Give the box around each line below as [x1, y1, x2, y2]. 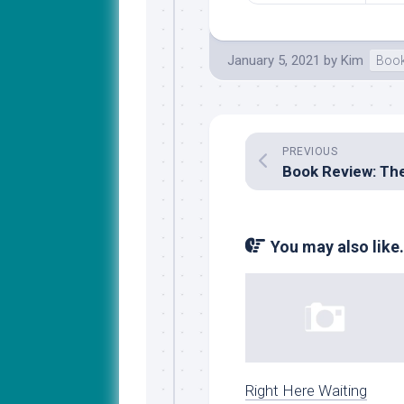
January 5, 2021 [227, 52, 320, 69]
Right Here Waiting [245, 381, 367, 399]
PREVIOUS [282, 145, 337, 158]
